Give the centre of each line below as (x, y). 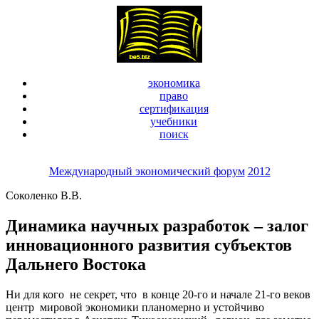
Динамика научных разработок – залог (157, 225)
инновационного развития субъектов (149, 245)
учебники (174, 121)
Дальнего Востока (76, 264)
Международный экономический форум (147, 171)
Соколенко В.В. (44, 195)
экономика (174, 83)
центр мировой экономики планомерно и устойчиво (136, 307)
